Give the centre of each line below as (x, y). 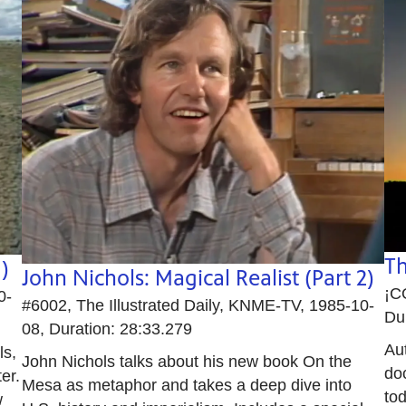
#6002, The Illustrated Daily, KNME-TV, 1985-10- (198, 305)
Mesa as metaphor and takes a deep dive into (186, 385)
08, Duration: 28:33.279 (106, 329)
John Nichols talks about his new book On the (186, 361)
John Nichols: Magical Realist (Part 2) (198, 278)
